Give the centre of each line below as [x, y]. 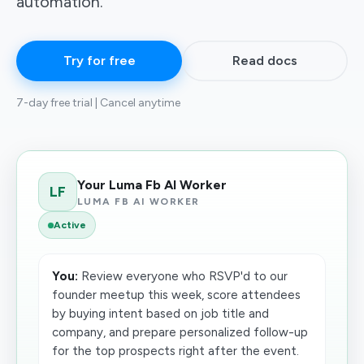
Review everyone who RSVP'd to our [183, 276]
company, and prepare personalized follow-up [180, 332]
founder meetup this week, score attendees [176, 295]
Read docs [265, 61]
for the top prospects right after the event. [175, 351]
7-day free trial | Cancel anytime [98, 103]
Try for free [99, 61]
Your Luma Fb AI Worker [152, 184]
